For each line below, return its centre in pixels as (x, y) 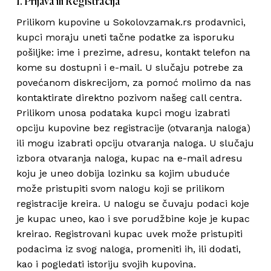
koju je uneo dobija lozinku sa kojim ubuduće (123, 173)
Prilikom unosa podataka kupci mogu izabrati (123, 113)
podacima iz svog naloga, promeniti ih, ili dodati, (128, 249)
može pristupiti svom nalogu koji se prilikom (120, 188)
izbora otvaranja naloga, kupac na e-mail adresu (129, 158)
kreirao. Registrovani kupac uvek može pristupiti (129, 234)
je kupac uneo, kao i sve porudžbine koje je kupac (133, 219)
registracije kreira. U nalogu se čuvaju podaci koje (132, 204)
